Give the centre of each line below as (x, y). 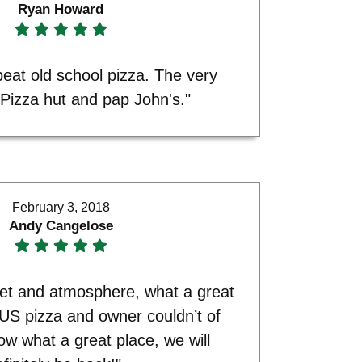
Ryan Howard (61, 10)
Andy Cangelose (61, 225)
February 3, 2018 (61, 207)
